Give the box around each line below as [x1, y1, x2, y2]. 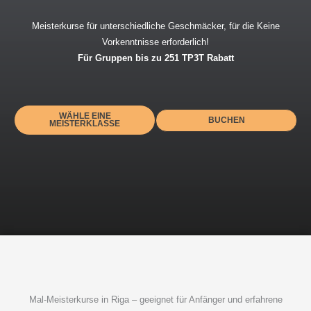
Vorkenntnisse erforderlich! [102, 37, 209, 48]
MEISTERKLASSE [49, 119, 120, 129]
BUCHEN [208, 115, 245, 125]
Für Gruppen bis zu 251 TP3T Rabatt [77, 53, 234, 64]
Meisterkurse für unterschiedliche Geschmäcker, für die [31, 21, 254, 32]
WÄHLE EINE [58, 111, 111, 121]
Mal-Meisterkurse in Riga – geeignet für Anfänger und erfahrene [28, 294, 283, 305]
